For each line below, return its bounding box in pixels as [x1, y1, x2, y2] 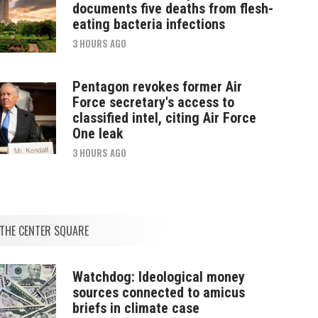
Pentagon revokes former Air [72, 77, 242, 95]
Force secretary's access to [72, 93, 234, 111]
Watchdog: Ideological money [72, 268, 245, 285]
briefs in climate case [72, 299, 199, 317]
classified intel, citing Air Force [72, 109, 256, 126]
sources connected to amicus [72, 283, 245, 301]
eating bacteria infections [72, 15, 225, 33]
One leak [72, 124, 124, 142]
